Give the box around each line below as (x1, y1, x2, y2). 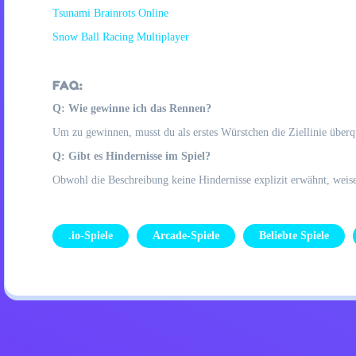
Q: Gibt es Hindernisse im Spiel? (52, 150, 211, 162)
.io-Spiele (68, 230, 113, 242)
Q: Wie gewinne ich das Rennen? (52, 103, 211, 114)
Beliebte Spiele (259, 230, 329, 242)
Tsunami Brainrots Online (52, 7, 168, 19)
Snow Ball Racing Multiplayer (52, 31, 189, 43)
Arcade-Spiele (153, 230, 219, 242)
